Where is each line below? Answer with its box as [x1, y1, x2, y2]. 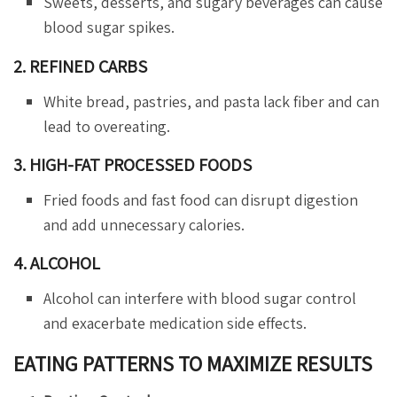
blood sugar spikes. [43, 17, 175, 38]
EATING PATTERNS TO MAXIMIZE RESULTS [13, 348, 372, 378]
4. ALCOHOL [13, 251, 100, 275]
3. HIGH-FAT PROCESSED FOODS [13, 152, 252, 176]
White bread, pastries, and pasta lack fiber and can [43, 90, 380, 112]
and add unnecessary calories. [43, 214, 245, 235]
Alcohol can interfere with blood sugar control [43, 287, 357, 308]
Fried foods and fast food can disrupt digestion [43, 189, 359, 210]
